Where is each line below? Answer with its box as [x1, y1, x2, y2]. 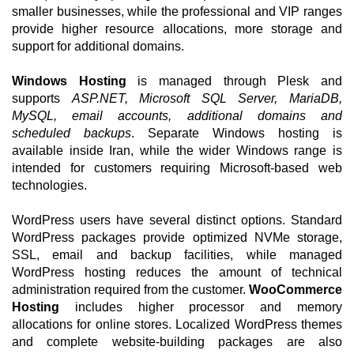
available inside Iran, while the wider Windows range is [12, 144, 342, 157]
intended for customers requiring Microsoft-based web [12, 161, 342, 175]
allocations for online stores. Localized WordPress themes [12, 318, 342, 331]
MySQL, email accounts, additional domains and [12, 109, 342, 122]
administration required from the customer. [12, 283, 249, 296]
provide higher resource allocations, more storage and [12, 22, 342, 36]
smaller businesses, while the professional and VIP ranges [12, 5, 342, 18]
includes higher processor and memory [59, 300, 342, 314]
